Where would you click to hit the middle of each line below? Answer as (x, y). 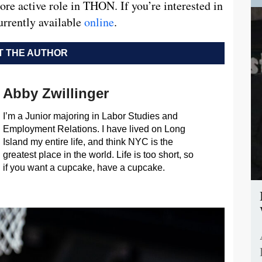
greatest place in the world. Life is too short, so (98, 154)
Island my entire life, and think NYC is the (88, 142)
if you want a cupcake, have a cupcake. (84, 167)
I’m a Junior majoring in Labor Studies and (90, 116)
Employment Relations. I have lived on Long (94, 129)
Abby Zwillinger (56, 93)
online (99, 22)
